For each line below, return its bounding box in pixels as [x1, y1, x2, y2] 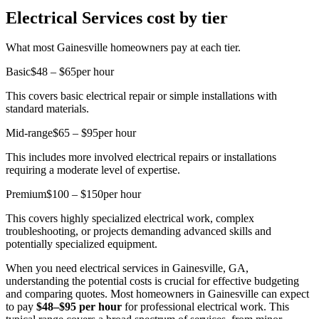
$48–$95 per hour [36, 300, 122, 313]
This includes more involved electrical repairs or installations [6, 151, 276, 164]
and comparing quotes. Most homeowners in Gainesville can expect [6, 288, 309, 300]
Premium [6, 188, 46, 201]
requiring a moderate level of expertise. [6, 164, 180, 177]
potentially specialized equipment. [6, 238, 157, 251]
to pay [6, 300, 36, 313]
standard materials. [6, 103, 89, 115]
